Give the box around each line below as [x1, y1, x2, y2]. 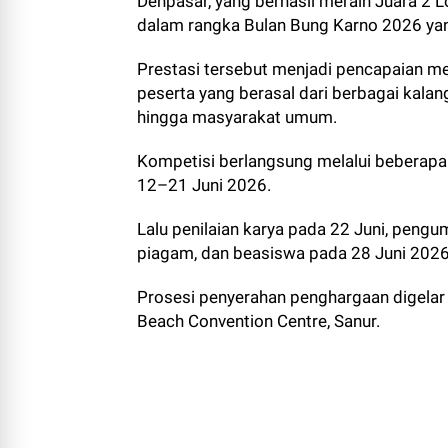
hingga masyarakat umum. [137, 107, 337, 127]
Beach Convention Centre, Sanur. [137, 311, 384, 331]
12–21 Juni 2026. [137, 175, 271, 195]
